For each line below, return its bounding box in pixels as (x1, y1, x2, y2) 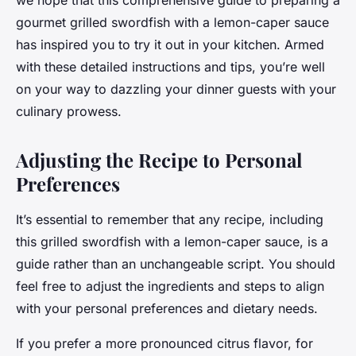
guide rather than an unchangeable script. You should (16, 256, 335, 273)
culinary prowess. (16, 103, 122, 120)
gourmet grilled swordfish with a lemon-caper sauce (16, 14, 329, 31)
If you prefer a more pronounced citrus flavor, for (16, 335, 313, 352)
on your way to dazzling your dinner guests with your (16, 81, 336, 98)
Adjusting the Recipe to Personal (16, 147, 302, 173)
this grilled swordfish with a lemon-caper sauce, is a (16, 234, 328, 250)
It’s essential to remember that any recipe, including (16, 211, 323, 228)
